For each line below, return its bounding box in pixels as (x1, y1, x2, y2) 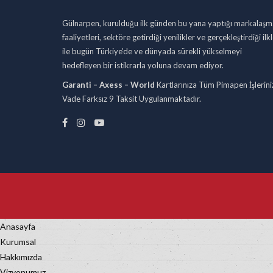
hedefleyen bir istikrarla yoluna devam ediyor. (62, 60, 224, 71)
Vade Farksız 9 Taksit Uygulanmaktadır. (62, 94, 201, 104)
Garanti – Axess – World (62, 80, 155, 90)
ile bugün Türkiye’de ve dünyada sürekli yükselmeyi (62, 46, 242, 57)
